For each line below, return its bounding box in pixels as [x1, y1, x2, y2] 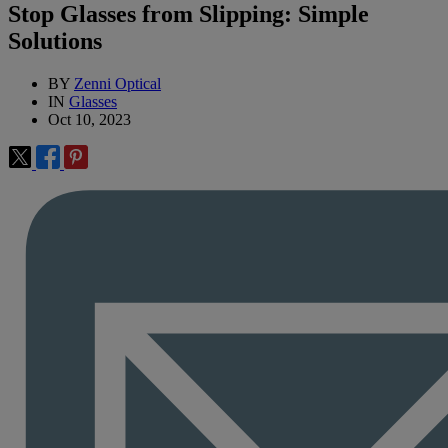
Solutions [8, 28, 102, 55]
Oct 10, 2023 [48, 111, 131, 129]
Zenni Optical [74, 75, 161, 93]
